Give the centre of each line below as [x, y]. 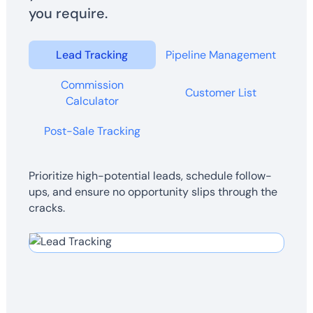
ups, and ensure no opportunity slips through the [153, 191]
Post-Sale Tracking [92, 131]
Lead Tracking [92, 54]
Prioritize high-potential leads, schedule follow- [150, 175]
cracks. [46, 208]
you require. [68, 13]
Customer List [221, 93]
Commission [92, 85]
